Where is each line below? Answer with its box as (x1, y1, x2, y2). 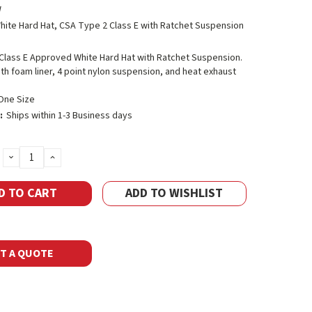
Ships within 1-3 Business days (6, 109, 132, 123)
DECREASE (6, 148, 63, 166)
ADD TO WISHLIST (125, 185, 224, 202)
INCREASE (48, 148, 102, 166)
